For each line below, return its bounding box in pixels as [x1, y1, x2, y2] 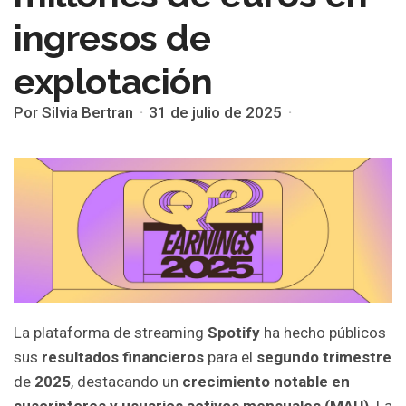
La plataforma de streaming [14, 323, 204, 342]
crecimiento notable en [182, 372, 350, 391]
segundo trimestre [256, 347, 391, 366]
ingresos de [14, 16, 211, 59]
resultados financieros [42, 347, 204, 366]
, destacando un [71, 372, 182, 391]
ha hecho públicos [264, 323, 386, 342]
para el [204, 347, 256, 366]
